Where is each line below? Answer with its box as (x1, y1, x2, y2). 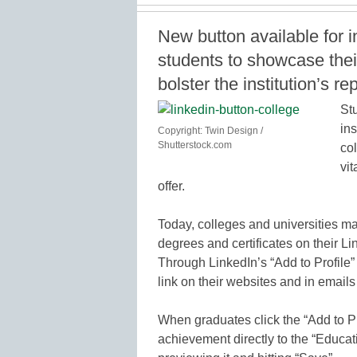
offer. (158, 178, 185, 193)
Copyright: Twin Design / (158, 124, 263, 136)
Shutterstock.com (158, 139, 232, 151)
